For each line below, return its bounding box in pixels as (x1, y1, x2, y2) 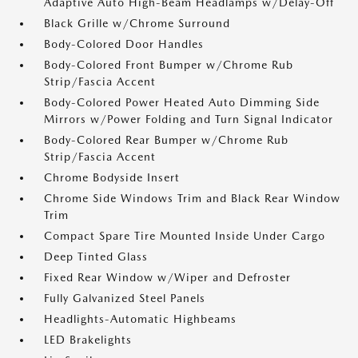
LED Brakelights (44, 333, 132, 346)
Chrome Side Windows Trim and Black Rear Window (44, 192, 340, 205)
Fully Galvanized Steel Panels (44, 292, 205, 304)
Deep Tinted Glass (44, 250, 148, 263)
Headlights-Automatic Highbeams (44, 312, 237, 325)
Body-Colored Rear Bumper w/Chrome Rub (44, 133, 288, 146)
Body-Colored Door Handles (44, 38, 204, 50)
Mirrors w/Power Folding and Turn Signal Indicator (44, 113, 333, 125)
